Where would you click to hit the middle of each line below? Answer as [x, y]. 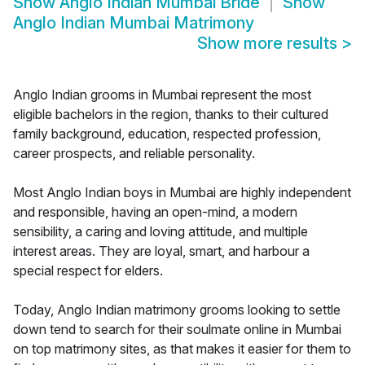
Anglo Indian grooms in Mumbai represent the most [162, 95]
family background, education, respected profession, [167, 134]
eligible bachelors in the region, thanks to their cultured [171, 114]
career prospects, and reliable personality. [134, 154]
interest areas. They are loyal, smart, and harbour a [161, 251]
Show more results [269, 44]
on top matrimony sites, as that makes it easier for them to [182, 349]
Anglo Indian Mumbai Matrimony [134, 23]
